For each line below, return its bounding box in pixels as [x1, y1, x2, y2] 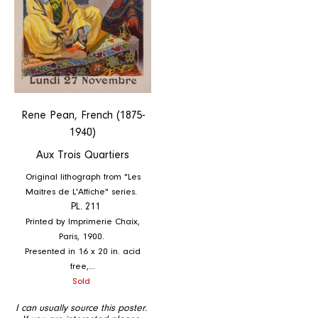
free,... [70, 261, 95, 271]
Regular [82, 274, 116, 285]
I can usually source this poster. [15, 303, 147, 314]
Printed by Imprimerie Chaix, [26, 216, 140, 226]
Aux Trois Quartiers [36, 149, 129, 161]
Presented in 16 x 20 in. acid [25, 246, 141, 256]
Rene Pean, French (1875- [21, 109, 145, 121]
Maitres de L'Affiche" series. [26, 187, 140, 197]
